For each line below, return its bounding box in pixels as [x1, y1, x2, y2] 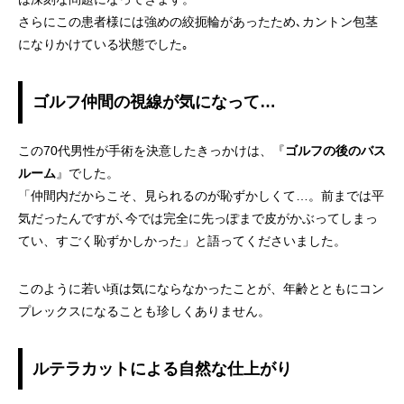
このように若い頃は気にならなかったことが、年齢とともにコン [18, 280, 384, 296]
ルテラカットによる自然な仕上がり [32, 359, 292, 378]
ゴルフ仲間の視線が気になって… [32, 92, 276, 111]
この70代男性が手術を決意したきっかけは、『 [18, 142, 285, 158]
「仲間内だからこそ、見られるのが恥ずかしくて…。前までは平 [18, 188, 384, 203]
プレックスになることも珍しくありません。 [18, 303, 271, 318]
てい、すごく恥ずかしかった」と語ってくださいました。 [18, 233, 346, 248]
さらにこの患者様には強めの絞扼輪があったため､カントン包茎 [18, 14, 378, 30]
